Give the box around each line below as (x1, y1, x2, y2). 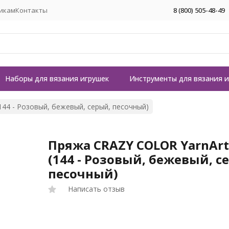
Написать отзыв (68, 184, 125, 194)
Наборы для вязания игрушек (5, 74, 109, 83)
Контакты (15, 5, 48, 15)
